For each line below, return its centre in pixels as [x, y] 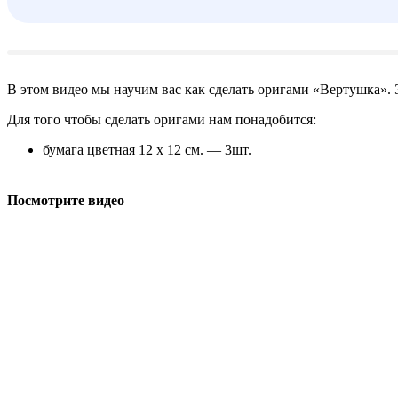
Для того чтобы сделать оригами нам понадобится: [162, 120]
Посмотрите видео [66, 201]
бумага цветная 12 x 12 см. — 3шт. [147, 150]
